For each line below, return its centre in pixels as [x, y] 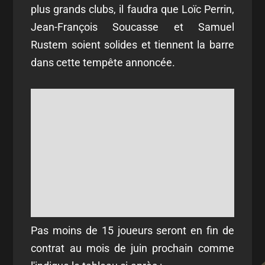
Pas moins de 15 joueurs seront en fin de [132, 230]
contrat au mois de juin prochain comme [132, 248]
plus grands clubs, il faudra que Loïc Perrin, [132, 9]
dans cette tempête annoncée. [103, 62]
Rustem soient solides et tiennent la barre [132, 45]
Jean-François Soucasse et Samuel [132, 27]
